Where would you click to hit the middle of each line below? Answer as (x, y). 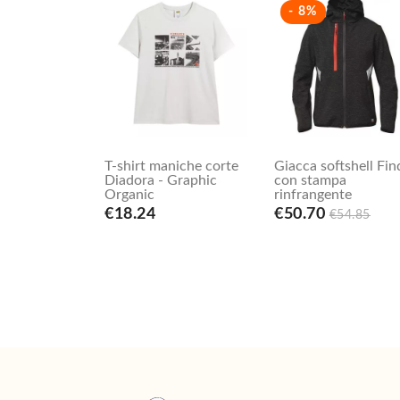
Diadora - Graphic (161, 181)
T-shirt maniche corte (171, 167)
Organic (129, 195)
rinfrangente (313, 195)
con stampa (310, 181)
